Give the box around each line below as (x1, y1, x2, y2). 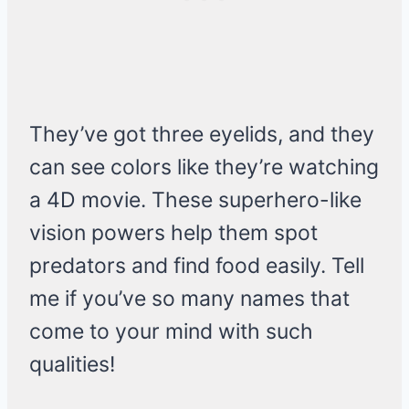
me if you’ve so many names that (29, 286, 350, 312)
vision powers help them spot (29, 220, 318, 246)
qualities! (29, 351, 115, 378)
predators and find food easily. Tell (29, 253, 364, 279)
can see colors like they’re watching (29, 154, 379, 181)
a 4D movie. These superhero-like (29, 187, 362, 214)
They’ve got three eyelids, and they (29, 121, 374, 148)
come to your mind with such (29, 319, 313, 345)
